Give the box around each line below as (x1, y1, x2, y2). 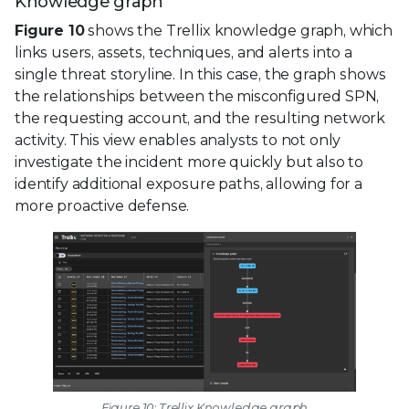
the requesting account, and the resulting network (15, 109, 386, 127)
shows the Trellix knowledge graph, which (84, 21, 393, 39)
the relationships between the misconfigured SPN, (15, 87, 380, 105)
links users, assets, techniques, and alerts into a (15, 43, 352, 61)
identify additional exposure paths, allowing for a (15, 174, 362, 193)
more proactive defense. (15, 196, 190, 215)
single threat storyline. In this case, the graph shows (15, 65, 386, 83)
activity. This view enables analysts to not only (15, 131, 341, 149)
